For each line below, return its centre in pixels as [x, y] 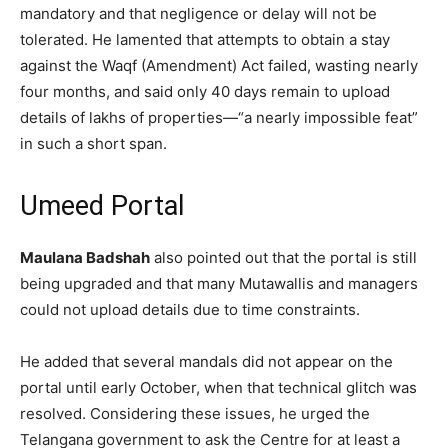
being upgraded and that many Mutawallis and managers [219, 284]
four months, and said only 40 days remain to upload [205, 92]
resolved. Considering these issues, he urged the [195, 414]
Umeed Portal [102, 206]
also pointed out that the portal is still [283, 258]
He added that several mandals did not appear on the [206, 362]
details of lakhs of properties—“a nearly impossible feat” [219, 118]
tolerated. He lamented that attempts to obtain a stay [205, 40]
